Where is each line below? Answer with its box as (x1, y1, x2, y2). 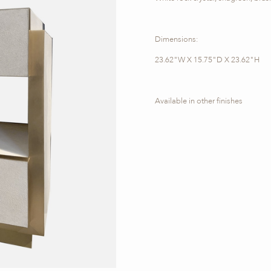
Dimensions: (155, 33, 198, 45)
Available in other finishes (155, 95, 243, 106)
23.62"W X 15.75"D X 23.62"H (155, 54, 260, 65)
